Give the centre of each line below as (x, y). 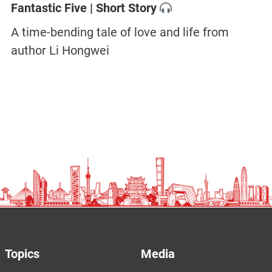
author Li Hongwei (60, 50)
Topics (22, 254)
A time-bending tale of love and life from (120, 32)
